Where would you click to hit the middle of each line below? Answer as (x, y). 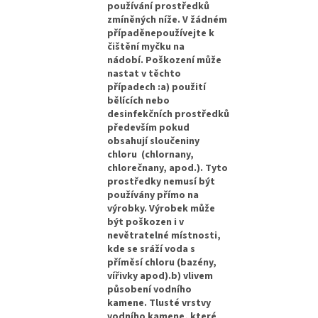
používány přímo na (153, 195)
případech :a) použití (157, 87)
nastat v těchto (144, 73)
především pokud (149, 127)
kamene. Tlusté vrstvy (159, 303)
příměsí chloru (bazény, (162, 262)
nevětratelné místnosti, (164, 235)
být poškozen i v (146, 222)
